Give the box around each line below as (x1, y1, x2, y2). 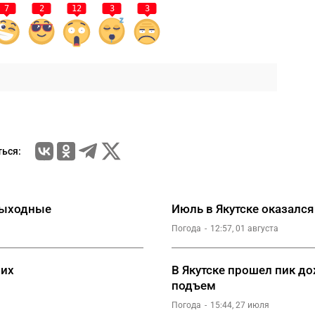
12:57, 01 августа (210, 223, 278, 233)
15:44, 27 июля (210, 300, 269, 310)
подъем (172, 278, 216, 292)
